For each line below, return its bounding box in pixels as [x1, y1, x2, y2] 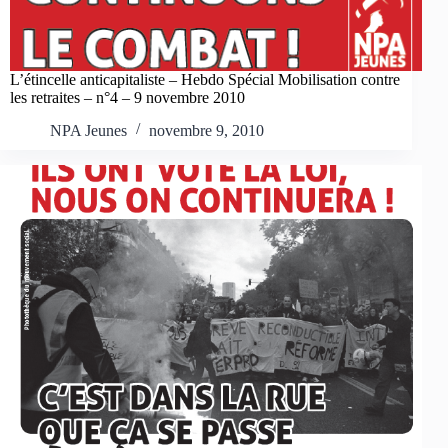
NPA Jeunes [50, 121, 127, 139]
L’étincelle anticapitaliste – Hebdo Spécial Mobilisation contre [10, 71, 400, 89]
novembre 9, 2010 [149, 121, 264, 139]
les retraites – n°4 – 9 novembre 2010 [10, 89, 245, 107]
